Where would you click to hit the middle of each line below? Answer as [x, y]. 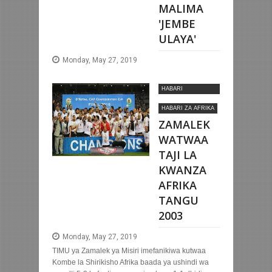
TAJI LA [178, 155]
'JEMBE [177, 24]
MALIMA [181, 9]
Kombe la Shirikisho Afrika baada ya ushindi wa [131, 263]
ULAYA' [177, 39]
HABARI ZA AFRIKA [188, 108]
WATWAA [183, 140]
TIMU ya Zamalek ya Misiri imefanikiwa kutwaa [129, 251]
